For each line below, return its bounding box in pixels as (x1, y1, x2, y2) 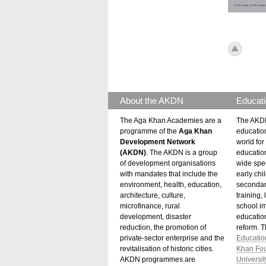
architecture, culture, (120, 192, 185, 199)
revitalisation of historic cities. (120, 245, 214, 252)
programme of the (120, 128, 179, 135)
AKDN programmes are (120, 256, 195, 263)
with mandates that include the (120, 170, 218, 178)
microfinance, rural (120, 202, 180, 210)
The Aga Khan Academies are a (120, 117, 221, 124)
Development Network (120, 138, 195, 145)
